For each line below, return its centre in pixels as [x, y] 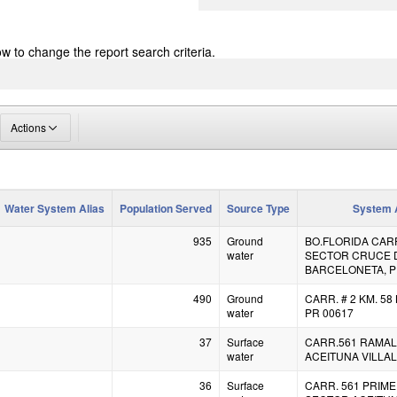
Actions [28, 127]
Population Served [166, 208]
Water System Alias [54, 208]
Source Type [258, 208]
